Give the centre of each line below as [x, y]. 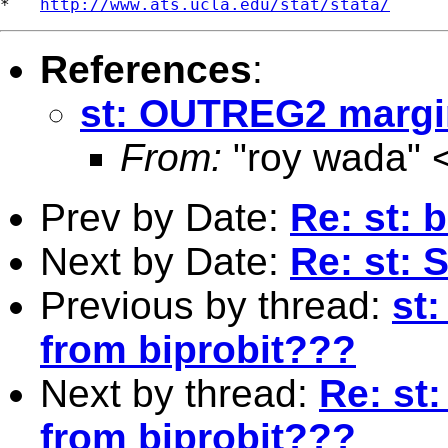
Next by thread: [179, 393]
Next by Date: [165, 261]
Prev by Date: [165, 217]
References [146, 69]
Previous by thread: [216, 305]
